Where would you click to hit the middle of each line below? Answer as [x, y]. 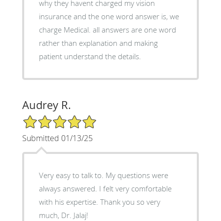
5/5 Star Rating [46, 118]
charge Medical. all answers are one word [107, 29]
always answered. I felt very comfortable [105, 188]
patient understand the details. [90, 56]
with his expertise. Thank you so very [99, 202]
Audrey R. [46, 105]
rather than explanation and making [98, 43]
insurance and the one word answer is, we [109, 16]
